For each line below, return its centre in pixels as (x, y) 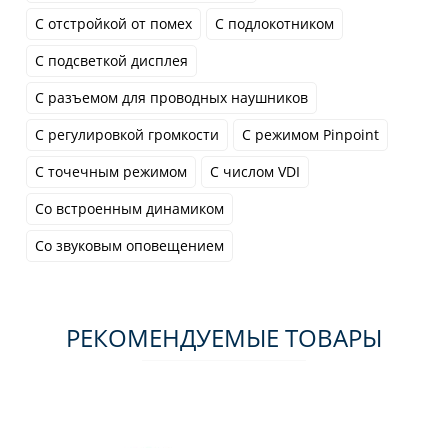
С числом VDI (255, 172)
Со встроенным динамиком (129, 209)
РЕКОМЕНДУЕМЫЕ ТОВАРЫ (224, 338)
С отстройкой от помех (113, 24)
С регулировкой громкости (127, 135)
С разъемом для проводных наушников (171, 98)
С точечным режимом (111, 172)
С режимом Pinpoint (310, 135)
